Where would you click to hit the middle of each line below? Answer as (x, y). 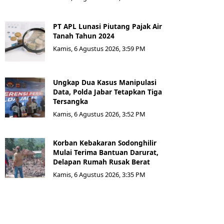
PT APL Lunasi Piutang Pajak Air (107, 26)
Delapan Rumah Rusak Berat (101, 162)
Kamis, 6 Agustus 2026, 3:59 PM (99, 49)
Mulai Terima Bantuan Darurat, (106, 152)
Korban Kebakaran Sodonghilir (105, 143)
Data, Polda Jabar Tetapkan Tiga (107, 92)
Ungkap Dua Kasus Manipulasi (105, 82)
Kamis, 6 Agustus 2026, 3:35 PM (99, 175)
